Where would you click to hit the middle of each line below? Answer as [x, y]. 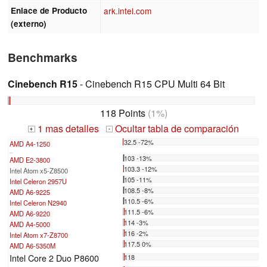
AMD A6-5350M [32, 245]
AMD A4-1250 [30, 143]
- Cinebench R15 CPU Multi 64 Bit [151, 83]
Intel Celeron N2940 [38, 202]
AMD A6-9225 [30, 192]
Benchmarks [43, 57]
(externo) [29, 23]
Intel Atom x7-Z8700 [39, 235]
